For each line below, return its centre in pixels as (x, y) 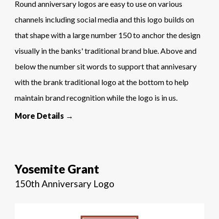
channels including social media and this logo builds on (104, 20)
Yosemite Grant (57, 169)
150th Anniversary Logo (65, 184)
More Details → (44, 116)
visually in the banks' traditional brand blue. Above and (106, 51)
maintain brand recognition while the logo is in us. (96, 98)
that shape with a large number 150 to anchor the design (108, 35)
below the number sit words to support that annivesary (106, 66)
